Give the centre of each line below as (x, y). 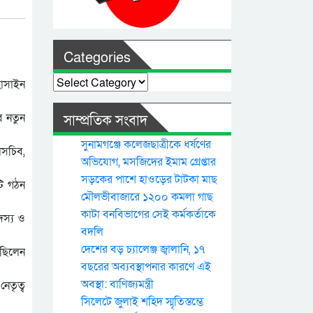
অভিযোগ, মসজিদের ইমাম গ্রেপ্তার (148, 162)
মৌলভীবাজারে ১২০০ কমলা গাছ (147, 197)
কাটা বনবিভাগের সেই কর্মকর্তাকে (148, 215)
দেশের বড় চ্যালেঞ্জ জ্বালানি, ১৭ (143, 250)
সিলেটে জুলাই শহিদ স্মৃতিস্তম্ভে (142, 302)
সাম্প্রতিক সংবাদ (105, 121)
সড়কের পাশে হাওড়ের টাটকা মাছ (149, 180)
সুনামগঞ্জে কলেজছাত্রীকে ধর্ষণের (146, 145)
